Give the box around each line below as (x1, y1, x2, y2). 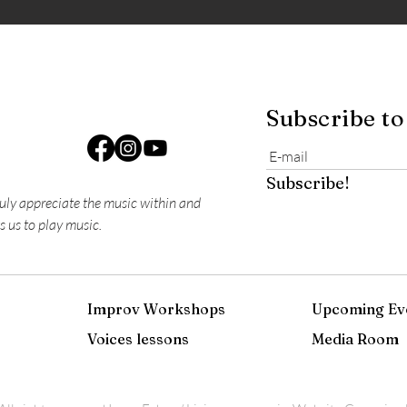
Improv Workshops (87, 299, 225, 318)
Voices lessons (87, 329, 189, 348)
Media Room (312, 329, 399, 348)
